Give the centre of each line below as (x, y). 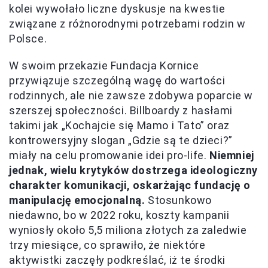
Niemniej (232, 156)
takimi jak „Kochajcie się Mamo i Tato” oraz (119, 126)
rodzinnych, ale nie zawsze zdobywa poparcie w (131, 96)
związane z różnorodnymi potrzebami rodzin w (127, 24)
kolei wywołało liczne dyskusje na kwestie (117, 9)
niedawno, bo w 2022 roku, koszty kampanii (119, 215)
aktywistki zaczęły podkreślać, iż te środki (117, 260)
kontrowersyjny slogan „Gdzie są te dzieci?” (121, 141)
